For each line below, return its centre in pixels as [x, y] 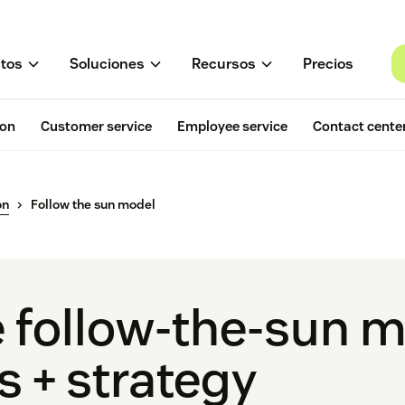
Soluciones [107, 64]
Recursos [224, 64]
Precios [328, 64]
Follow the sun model [93, 205]
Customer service [96, 127]
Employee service [232, 127]
